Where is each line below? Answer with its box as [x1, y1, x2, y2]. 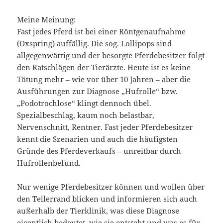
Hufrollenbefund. [17, 158, 81, 168]
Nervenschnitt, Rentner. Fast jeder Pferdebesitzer [17, 122, 193, 132]
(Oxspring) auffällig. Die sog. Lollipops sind [17, 38, 172, 49]
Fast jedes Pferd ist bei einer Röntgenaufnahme [17, 26, 186, 37]
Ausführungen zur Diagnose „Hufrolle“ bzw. [17, 86, 178, 97]
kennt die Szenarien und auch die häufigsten [17, 134, 178, 144]
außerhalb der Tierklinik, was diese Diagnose [17, 206, 180, 216]
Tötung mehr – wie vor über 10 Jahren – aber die [17, 74, 191, 85]
